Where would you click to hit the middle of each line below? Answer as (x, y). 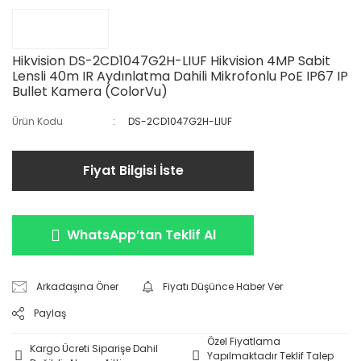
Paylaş (50, 313)
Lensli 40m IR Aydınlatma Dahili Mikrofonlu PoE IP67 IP (180, 76)
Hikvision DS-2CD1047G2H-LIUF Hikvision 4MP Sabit (171, 60)
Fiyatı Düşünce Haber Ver (223, 286)
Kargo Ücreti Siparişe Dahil (93, 348)
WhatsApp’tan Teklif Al (141, 234)
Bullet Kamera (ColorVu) (90, 91)
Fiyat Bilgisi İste (133, 170)
